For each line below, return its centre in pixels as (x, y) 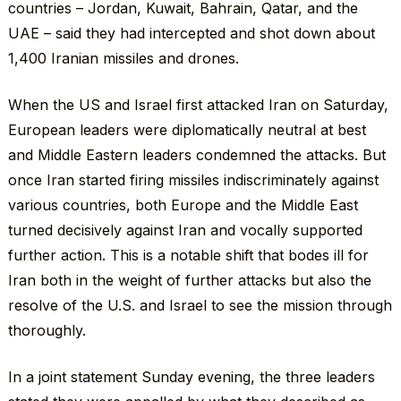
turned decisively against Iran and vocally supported (185, 230)
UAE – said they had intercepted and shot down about (191, 34)
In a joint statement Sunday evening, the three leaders (191, 377)
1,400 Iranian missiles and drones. (123, 59)
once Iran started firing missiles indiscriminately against (193, 180)
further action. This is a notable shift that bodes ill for (188, 256)
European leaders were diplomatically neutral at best (187, 130)
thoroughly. (47, 331)
